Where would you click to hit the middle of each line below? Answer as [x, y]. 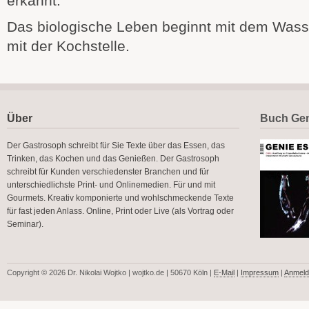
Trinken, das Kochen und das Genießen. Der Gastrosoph [113, 159]
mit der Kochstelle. [68, 46]
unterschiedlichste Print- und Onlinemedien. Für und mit [111, 185]
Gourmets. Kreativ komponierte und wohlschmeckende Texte [120, 198]
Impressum [260, 272]
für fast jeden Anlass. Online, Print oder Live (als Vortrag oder [120, 211]
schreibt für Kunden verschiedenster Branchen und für [108, 172]
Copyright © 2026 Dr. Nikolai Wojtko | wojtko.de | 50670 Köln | [110, 272]
